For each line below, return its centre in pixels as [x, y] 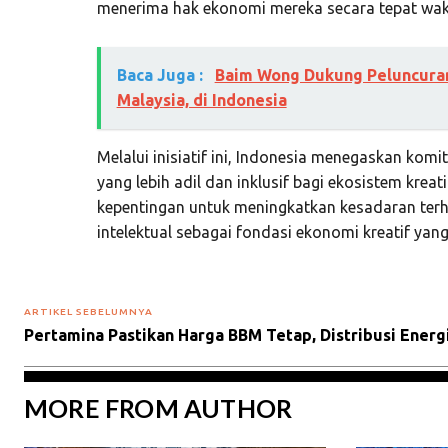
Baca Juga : [161, 74]
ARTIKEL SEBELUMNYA [88, 311]
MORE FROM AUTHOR [158, 407]
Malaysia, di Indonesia [201, 99]
